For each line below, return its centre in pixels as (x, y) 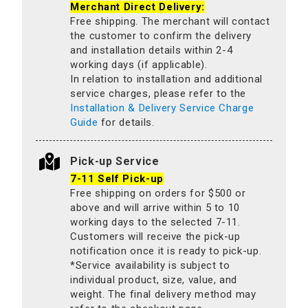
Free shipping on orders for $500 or (158, 193)
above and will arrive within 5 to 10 (155, 207)
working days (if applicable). (139, 64)
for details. (126, 122)
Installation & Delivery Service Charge (162, 108)
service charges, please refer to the (158, 93)
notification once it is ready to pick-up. (166, 251)
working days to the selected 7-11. (155, 222)
